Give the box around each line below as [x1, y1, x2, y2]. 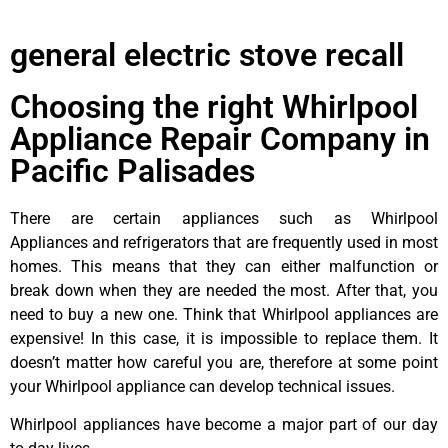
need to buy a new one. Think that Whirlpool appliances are [10, 304, 438, 324]
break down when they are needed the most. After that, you [10, 280, 438, 300]
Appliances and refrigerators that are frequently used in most [10, 232, 438, 252]
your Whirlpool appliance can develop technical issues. [10, 376, 395, 396]
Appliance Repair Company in [10, 119, 430, 158]
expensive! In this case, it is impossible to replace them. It [10, 328, 438, 348]
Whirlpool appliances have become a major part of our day [10, 415, 438, 435]
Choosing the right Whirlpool [10, 87, 418, 126]
